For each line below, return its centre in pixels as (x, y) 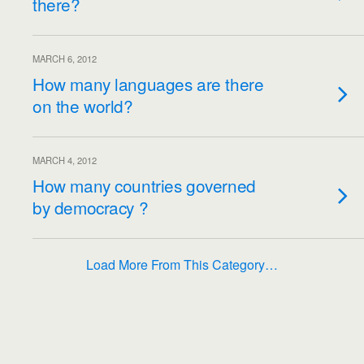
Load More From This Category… (182, 264)
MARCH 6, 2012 (65, 58)
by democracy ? (91, 207)
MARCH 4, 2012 (65, 160)
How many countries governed (144, 185)
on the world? (83, 106)
